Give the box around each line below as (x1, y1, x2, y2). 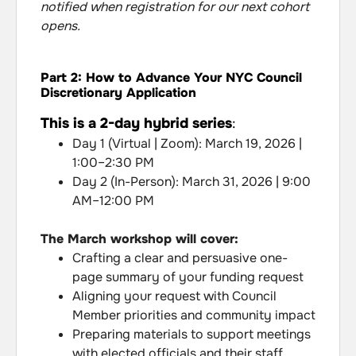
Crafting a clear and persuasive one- (72, 249, 288, 266)
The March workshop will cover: (41, 230, 238, 247)
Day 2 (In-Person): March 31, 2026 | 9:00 (72, 172, 311, 190)
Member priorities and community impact (72, 306, 315, 323)
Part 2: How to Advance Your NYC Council (41, 68, 302, 86)
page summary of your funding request (72, 268, 304, 285)
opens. (41, 17, 80, 35)
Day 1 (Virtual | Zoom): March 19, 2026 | (72, 134, 302, 152)
